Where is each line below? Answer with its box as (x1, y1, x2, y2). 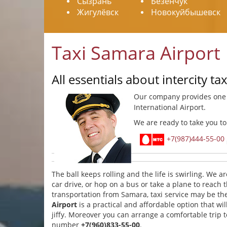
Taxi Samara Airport (52, 41, 220, 65)
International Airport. (134, 102, 206, 112)
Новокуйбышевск (151, 7, 220, 18)
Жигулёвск (77, 7, 119, 18)
